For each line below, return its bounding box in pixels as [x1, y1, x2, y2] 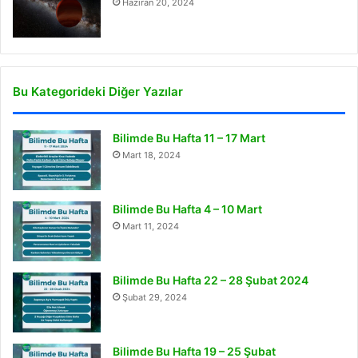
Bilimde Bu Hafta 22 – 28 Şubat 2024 [113, 273, 308, 288]
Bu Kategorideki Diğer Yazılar [13, 84, 183, 100]
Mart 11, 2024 [122, 221, 179, 233]
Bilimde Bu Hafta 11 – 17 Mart [113, 131, 265, 145]
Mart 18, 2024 [122, 149, 181, 161]
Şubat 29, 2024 [122, 292, 187, 304]
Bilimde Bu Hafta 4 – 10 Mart [113, 202, 262, 217]
